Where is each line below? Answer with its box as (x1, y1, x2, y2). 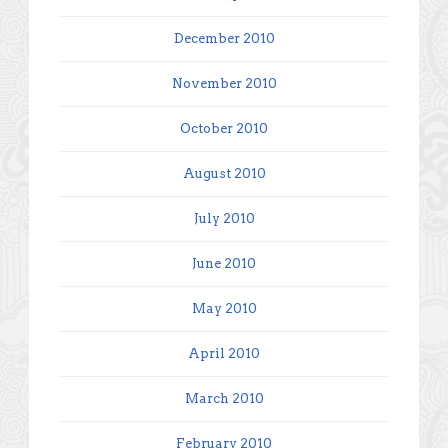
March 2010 (184, 390, 264, 406)
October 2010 (180, 120, 268, 136)
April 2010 (188, 345, 260, 361)
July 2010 (193, 210, 255, 226)
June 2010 (192, 255, 256, 271)
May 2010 (191, 300, 257, 316)
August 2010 (182, 165, 266, 181)
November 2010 (171, 75, 277, 91)
